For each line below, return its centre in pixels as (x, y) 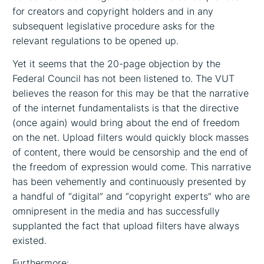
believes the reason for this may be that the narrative (131, 93)
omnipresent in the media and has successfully (116, 211)
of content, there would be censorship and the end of (131, 152)
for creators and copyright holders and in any (113, 11)
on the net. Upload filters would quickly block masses (131, 137)
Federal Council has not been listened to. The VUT (124, 78)
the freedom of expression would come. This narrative (132, 166)
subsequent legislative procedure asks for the (114, 26)
